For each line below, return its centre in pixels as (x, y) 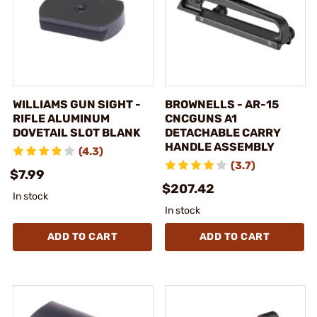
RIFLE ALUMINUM (61, 118)
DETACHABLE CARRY (223, 132)
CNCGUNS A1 (201, 118)
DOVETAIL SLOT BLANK (77, 132)
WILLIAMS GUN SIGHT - (77, 104)
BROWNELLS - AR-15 (222, 104)
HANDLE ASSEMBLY (220, 146)
